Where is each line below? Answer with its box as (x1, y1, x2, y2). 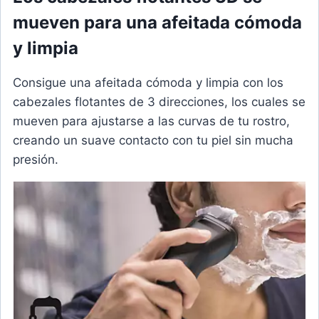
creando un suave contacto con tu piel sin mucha (13, 133, 293, 148)
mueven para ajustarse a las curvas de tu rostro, (13, 114, 290, 129)
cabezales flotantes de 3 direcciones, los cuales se (13, 95, 305, 110)
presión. (13, 152, 58, 167)
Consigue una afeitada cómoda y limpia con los (13, 75, 283, 90)
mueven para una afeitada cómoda (13, 12, 302, 33)
